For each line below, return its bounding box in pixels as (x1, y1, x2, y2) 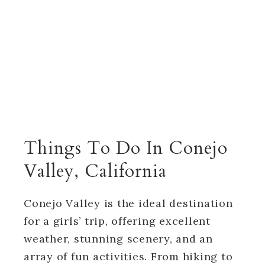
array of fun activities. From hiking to (24, 249, 233, 263)
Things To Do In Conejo (24, 135, 228, 160)
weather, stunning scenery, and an (24, 231, 213, 245)
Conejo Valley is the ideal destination (24, 196, 233, 210)
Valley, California (24, 159, 167, 183)
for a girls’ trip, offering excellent (24, 214, 211, 228)
